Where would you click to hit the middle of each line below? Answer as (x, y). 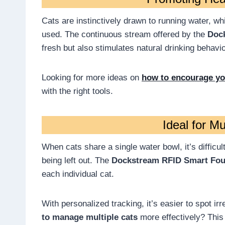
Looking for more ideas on (92, 78)
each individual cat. (78, 174)
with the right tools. (77, 91)
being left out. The (77, 161)
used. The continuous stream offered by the (125, 35)
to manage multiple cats (90, 217)
